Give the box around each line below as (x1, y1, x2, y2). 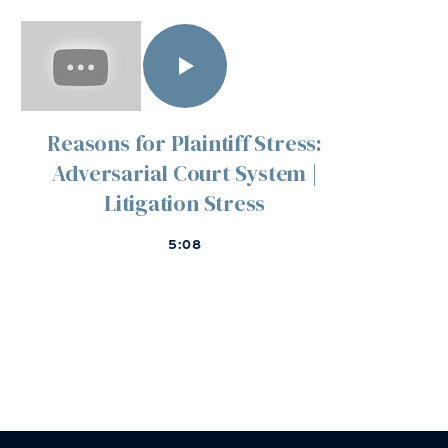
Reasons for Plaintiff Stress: (47, 128, 322, 158)
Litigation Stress (104, 188, 266, 218)
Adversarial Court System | (51, 158, 318, 188)
